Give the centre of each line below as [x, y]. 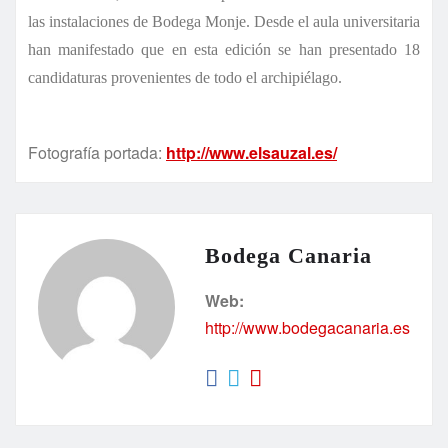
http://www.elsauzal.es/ [251, 152]
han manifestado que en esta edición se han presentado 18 [224, 49]
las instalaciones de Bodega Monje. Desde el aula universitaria [224, 21]
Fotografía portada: [97, 152]
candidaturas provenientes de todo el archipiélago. [185, 77]
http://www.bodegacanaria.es [307, 327]
